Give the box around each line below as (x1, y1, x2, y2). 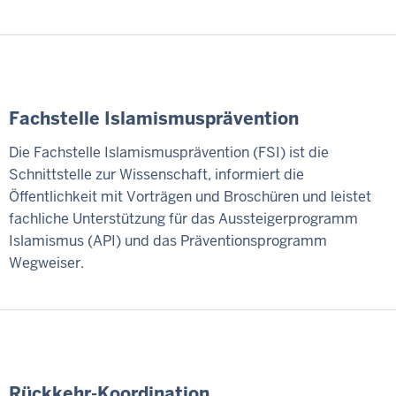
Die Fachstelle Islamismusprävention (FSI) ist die (9, 143, 329, 163)
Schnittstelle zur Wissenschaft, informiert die (9, 165, 304, 185)
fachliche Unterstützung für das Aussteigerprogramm (9, 209, 358, 229)
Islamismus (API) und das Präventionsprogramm (9, 232, 327, 251)
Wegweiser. (9, 254, 84, 273)
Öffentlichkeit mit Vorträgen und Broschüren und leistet (9, 187, 371, 207)
